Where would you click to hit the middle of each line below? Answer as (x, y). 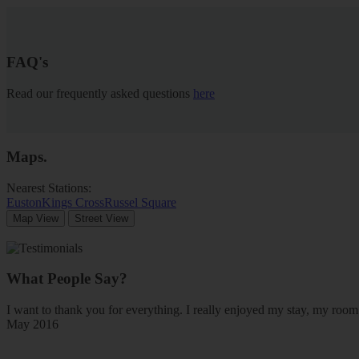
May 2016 (32, 325)
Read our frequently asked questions (100, 94)
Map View (36, 218)
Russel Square (140, 202)
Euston (24, 202)
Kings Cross (73, 202)
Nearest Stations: (50, 188)
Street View (101, 218)
